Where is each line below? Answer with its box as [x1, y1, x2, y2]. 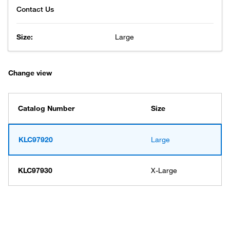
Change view [8, 68, 52, 78]
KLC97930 [18, 166, 52, 175]
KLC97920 [18, 135, 53, 144]
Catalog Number [18, 104, 74, 113]
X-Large [151, 166, 177, 175]
